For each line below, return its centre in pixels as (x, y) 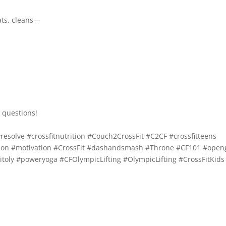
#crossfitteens (193, 136)
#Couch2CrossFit (116, 136)
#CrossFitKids (202, 159)
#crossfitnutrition (56, 136)
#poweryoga (37, 159)
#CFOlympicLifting (91, 159)
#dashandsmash (115, 148)
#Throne (160, 148)
